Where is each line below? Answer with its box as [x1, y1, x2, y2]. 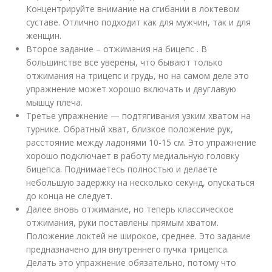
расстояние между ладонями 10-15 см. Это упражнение [26, 137, 257, 148]
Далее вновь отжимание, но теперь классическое [26, 203, 234, 215]
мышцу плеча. [26, 97, 83, 108]
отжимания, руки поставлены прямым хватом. [26, 217, 219, 228]
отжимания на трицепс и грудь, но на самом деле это [26, 70, 250, 81]
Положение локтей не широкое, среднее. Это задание [26, 230, 251, 242]
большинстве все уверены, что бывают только [26, 56, 223, 68]
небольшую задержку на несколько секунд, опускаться [26, 177, 255, 188]
